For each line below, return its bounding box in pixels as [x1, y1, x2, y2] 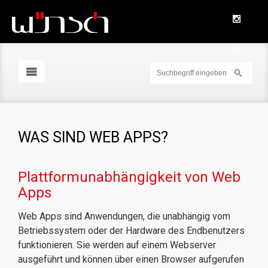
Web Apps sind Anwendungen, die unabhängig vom [18, 211, 230, 222]
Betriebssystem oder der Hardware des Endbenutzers [18, 225, 245, 236]
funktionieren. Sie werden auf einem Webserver [18, 239, 216, 251]
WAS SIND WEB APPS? [18, 129, 168, 146]
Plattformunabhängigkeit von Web [18, 169, 240, 185]
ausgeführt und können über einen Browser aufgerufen [18, 254, 244, 265]
